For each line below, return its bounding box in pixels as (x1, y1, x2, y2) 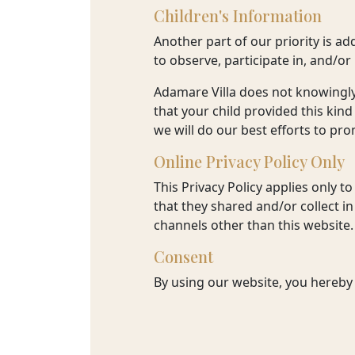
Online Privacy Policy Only (153, 151, 345, 172)
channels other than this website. (153, 216, 353, 234)
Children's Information (153, 5, 322, 26)
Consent (153, 246, 213, 267)
